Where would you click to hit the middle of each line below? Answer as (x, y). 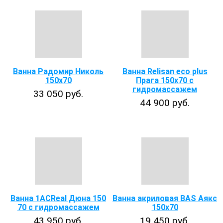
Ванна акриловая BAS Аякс (165, 198)
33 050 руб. (58, 94)
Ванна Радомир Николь (58, 71)
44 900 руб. (165, 103)
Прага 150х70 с (165, 80)
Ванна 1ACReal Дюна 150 (58, 198)
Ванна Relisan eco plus (165, 71)
